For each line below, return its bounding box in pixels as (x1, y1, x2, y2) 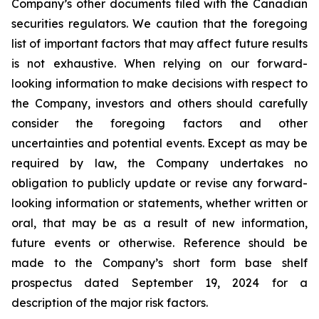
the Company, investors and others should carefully (11, 96, 308, 110)
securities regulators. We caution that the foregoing (11, 16, 308, 31)
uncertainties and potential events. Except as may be (11, 136, 308, 150)
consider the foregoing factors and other (11, 116, 308, 130)
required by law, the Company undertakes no (11, 156, 308, 170)
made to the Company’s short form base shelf (11, 256, 308, 270)
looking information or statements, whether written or (11, 196, 308, 210)
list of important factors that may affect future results (11, 36, 308, 51)
